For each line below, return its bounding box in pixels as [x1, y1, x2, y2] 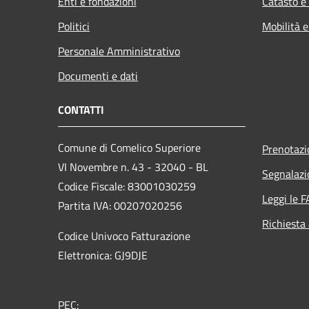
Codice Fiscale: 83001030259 [58, 177, 196, 195]
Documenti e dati [58, 67, 138, 84]
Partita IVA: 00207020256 [58, 197, 182, 214]
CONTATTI [58, 101, 104, 118]
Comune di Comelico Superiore [58, 139, 201, 156]
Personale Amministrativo [58, 42, 180, 59]
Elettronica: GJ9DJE [58, 246, 148, 263]
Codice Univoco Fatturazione [58, 227, 190, 244]
